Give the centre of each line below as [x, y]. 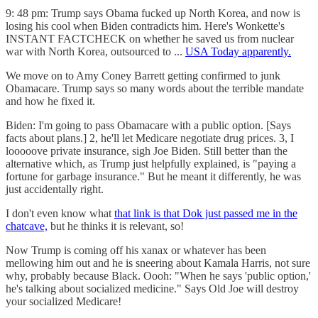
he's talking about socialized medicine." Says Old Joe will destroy [152, 288]
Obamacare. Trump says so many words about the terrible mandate [155, 88]
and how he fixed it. [50, 101]
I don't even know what [60, 213]
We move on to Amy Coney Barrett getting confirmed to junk [143, 75]
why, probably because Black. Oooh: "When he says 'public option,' [158, 275]
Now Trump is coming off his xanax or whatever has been [136, 250]
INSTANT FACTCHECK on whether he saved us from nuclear [150, 38]
